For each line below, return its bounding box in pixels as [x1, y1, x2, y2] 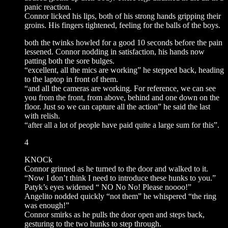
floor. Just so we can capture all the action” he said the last [24, 102, 210, 111]
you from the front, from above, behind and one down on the [24, 93, 219, 102]
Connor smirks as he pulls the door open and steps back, [24, 210, 205, 219]
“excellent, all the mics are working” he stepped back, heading [24, 65, 224, 74]
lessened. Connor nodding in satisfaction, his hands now [24, 47, 205, 56]
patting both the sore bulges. [24, 56, 115, 65]
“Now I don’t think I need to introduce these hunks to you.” [24, 173, 216, 182]
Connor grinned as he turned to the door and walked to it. [24, 164, 208, 173]
